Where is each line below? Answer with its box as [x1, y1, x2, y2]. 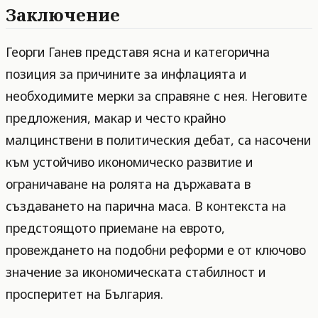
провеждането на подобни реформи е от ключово [6, 241, 306, 259]
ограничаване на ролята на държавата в [6, 175, 251, 193]
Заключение [6, 2, 120, 26]
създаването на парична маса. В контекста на [6, 197, 286, 215]
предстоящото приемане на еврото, [6, 219, 225, 237]
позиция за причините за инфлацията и [6, 65, 246, 83]
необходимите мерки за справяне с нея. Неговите [6, 87, 307, 105]
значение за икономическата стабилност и [6, 263, 265, 281]
